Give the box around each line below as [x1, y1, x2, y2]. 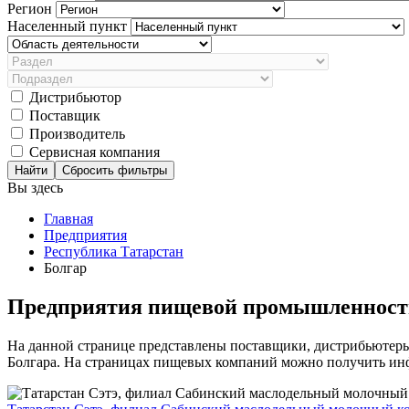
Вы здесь [7, 180, 63, 195]
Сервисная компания [29, 144, 160, 160]
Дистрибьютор [29, 89, 121, 105]
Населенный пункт [7, 18, 131, 34]
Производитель [29, 126, 125, 142]
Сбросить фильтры [62, 163, 167, 177]
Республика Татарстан [44, 244, 184, 259]
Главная [44, 211, 93, 226]
